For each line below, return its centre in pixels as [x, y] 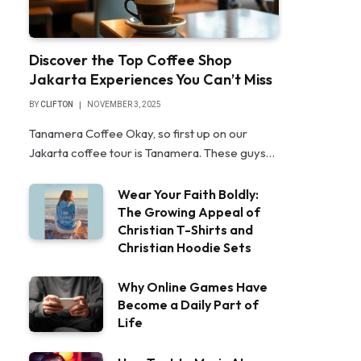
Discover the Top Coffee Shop [131, 60]
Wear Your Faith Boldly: [188, 194]
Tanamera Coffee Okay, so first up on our [138, 133]
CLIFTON [57, 104]
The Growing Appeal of [189, 212]
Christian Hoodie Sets [185, 247]
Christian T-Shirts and [185, 229]
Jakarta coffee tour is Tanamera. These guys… [152, 152]
